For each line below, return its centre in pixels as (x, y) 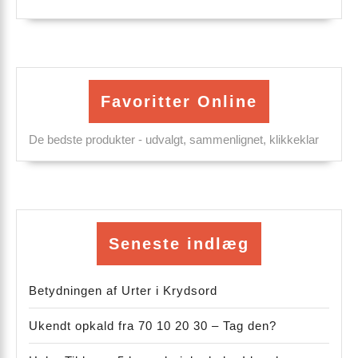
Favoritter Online (179, 102)
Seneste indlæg (179, 244)
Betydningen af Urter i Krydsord (123, 291)
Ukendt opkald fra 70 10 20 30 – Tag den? (153, 326)
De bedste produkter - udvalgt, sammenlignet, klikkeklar (174, 140)
